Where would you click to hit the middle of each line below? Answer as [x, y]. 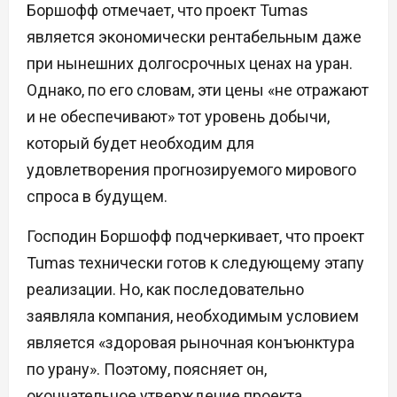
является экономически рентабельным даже [194, 37]
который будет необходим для [140, 144]
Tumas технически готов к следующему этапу [195, 263]
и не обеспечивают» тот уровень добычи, [178, 117]
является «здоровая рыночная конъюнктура [191, 343]
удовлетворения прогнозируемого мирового [191, 170]
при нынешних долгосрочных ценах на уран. [190, 64]
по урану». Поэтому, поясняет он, [147, 370]
